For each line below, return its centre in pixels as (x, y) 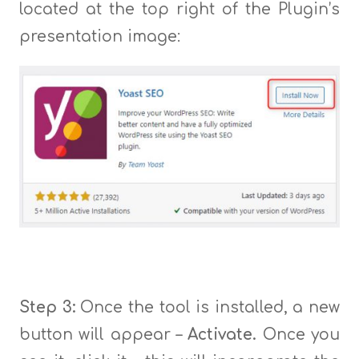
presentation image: (99, 37)
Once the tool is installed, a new (208, 307)
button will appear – (103, 334)
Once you (301, 334)
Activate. (225, 334)
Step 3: (47, 307)
